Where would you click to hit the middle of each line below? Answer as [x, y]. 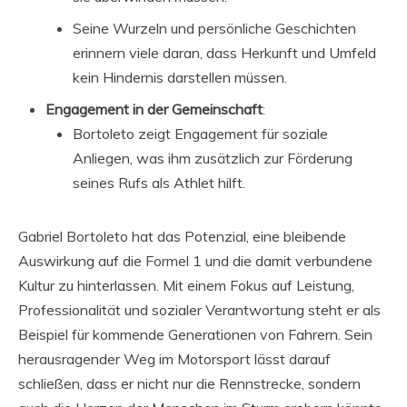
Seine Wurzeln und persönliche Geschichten [214, 28]
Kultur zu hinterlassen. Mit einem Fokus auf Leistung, [186, 285]
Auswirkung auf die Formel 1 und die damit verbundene [195, 260]
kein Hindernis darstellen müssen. [180, 77]
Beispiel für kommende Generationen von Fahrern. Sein [195, 334]
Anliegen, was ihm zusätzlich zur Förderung [213, 158]
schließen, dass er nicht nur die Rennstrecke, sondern [189, 383]
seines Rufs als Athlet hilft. [159, 182]
